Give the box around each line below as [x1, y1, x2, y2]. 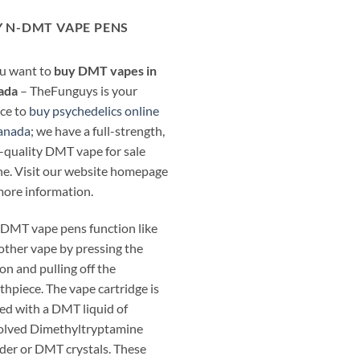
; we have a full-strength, [31, 123, 165, 139]
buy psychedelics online [29, 103, 159, 119]
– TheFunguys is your [18, 83, 137, 99]
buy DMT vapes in [54, 63, 157, 79]
